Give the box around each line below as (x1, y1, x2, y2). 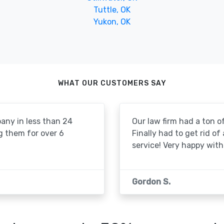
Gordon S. (132, 176, 170, 186)
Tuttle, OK (93, 4, 130, 14)
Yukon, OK (93, 16, 130, 26)
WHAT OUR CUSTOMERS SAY (57, 78, 166, 87)
